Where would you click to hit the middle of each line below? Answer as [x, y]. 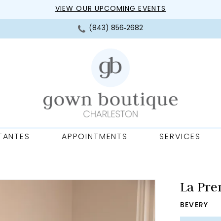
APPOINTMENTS [95, 137]
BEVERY [194, 205]
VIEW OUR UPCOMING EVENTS [110, 9]
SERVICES [180, 137]
